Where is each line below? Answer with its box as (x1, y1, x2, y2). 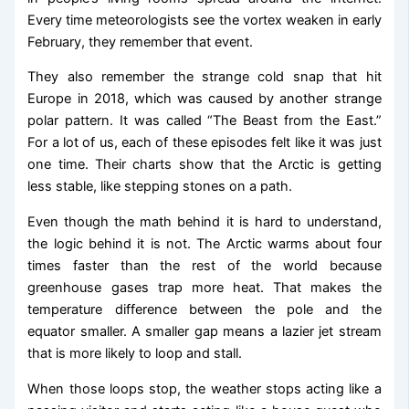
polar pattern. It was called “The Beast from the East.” (27, 112, 382, 130)
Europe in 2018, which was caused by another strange (27, 90, 382, 108)
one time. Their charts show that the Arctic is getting (27, 156, 382, 173)
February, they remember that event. (27, 33, 254, 50)
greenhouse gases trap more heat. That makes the (27, 278, 382, 296)
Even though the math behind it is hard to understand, (27, 213, 382, 230)
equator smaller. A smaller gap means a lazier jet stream (27, 322, 382, 340)
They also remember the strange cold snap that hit (27, 68, 382, 86)
